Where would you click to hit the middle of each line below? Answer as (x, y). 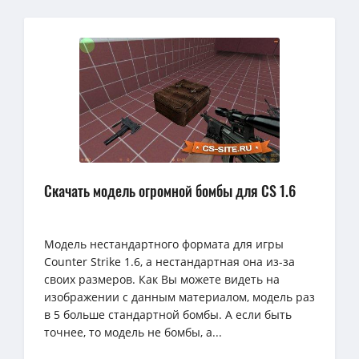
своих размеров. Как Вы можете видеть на (162, 280)
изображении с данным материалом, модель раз (179, 297)
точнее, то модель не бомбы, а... (133, 333)
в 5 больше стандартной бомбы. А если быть (168, 315)
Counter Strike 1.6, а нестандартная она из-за (169, 262)
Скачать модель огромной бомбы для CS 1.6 (170, 191)
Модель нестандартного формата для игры (164, 244)
